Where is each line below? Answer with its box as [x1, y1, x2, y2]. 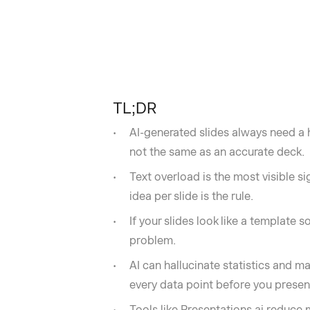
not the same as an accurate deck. [129, 145, 304, 158]
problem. [129, 234, 176, 247]
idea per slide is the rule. [129, 190, 253, 203]
